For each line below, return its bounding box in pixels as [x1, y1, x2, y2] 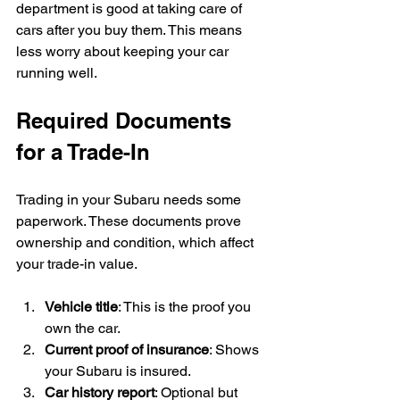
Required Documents [16, 107, 237, 133]
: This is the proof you [118, 297, 254, 315]
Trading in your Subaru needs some [16, 190, 245, 208]
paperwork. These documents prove [16, 212, 245, 229]
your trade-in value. [16, 254, 137, 272]
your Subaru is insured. [45, 362, 191, 379]
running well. [16, 63, 97, 81]
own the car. [45, 319, 121, 337]
